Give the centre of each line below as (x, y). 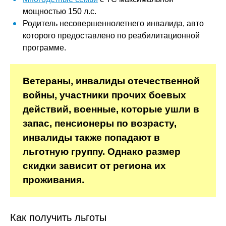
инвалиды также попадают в (91, 137)
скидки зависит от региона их (94, 166)
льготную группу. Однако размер (102, 152)
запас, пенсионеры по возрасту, (100, 123)
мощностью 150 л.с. (60, 11)
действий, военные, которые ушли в (111, 109)
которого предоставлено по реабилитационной (111, 36)
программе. (44, 48)
